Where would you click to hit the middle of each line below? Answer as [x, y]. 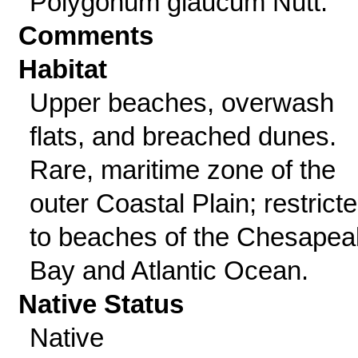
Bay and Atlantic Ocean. [169, 270]
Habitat [63, 69]
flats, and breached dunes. [183, 136]
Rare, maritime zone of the [182, 170]
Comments [86, 36]
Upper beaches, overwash [181, 103]
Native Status [101, 304]
